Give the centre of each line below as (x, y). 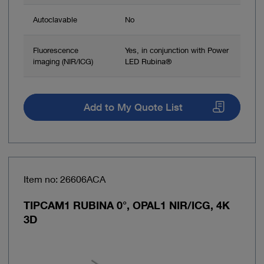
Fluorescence (56, 50)
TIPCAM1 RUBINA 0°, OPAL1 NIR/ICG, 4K (127, 205)
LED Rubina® (148, 61)
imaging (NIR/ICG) (63, 61)
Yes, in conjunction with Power (177, 50)
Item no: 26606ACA (65, 179)
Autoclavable (55, 19)
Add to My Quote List (133, 108)
